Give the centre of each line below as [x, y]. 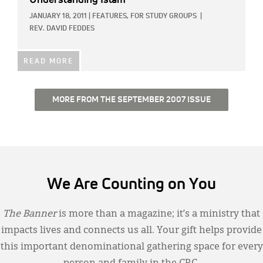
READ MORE [48, 62]
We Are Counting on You [131, 185]
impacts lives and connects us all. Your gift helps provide [131, 231]
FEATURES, [110, 17]
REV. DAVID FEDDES [62, 29]
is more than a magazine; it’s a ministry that [158, 215]
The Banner [30, 215]
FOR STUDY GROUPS [163, 17]
